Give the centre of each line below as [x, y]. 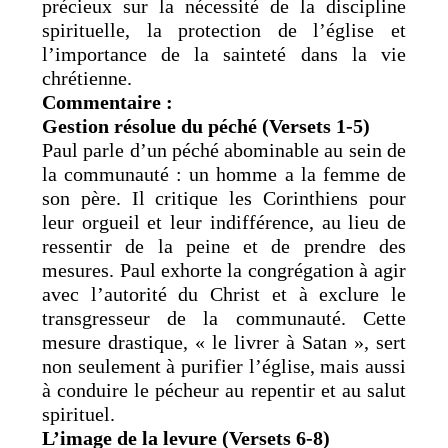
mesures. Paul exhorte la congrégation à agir [224, 269]
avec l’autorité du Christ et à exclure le [224, 293]
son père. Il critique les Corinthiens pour [224, 197]
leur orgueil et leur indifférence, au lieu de [224, 221]
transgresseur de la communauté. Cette [224, 317]
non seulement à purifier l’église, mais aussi [224, 365]
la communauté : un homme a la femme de [224, 173]
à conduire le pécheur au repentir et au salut [224, 389]
